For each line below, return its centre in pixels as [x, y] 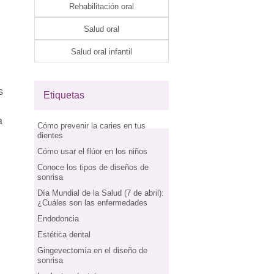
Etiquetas [64, 95]
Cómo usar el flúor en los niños [92, 151]
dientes [50, 135]
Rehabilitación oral [102, 6]
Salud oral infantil [102, 52]
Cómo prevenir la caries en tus [91, 126]
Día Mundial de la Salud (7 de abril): [101, 193]
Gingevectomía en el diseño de [92, 250]
